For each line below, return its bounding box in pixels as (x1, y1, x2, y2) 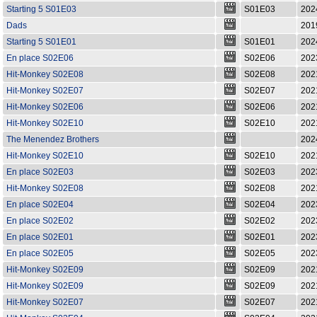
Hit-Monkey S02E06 (6, 102, 83, 112)
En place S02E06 (6, 53, 74, 63)
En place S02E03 (6, 167, 74, 177)
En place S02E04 (6, 200, 74, 209)
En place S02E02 (6, 216, 74, 226)
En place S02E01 (6, 232, 74, 242)
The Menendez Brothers (6, 134, 99, 144)
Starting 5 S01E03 (6, 4, 76, 14)
